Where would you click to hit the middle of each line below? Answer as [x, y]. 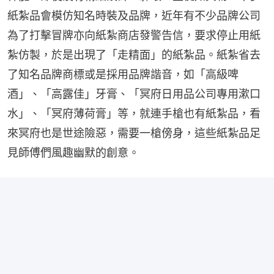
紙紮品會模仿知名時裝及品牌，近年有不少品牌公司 [134, 15]
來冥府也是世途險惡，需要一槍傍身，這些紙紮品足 [134, 133]
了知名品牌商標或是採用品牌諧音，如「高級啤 [123, 74]
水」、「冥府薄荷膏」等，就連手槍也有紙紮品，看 [134, 113]
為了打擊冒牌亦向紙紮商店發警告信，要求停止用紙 [134, 35]
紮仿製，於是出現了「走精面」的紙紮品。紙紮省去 [134, 54]
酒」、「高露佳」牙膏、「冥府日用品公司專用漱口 [134, 94]
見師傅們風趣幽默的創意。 [73, 152]
